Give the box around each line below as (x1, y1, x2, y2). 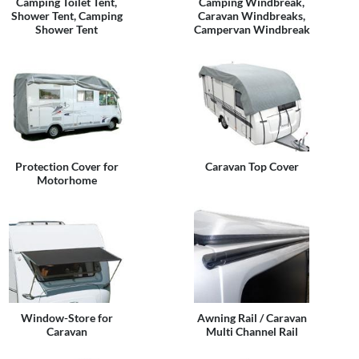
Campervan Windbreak (193, 22, 310, 36)
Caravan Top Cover (204, 159, 299, 173)
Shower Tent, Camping (10, 9, 123, 22)
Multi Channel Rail (205, 325, 298, 338)
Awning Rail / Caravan (196, 311, 307, 325)
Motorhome (36, 173, 97, 187)
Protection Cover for (14, 159, 119, 173)
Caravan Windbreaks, (198, 9, 305, 22)
